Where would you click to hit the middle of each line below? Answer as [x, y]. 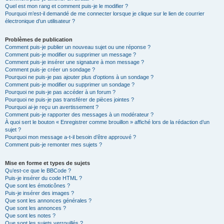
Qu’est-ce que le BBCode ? [38, 170]
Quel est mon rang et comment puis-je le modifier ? [66, 6]
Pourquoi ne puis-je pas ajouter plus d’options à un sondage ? [79, 77]
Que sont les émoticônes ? [37, 185]
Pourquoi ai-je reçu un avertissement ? [52, 107]
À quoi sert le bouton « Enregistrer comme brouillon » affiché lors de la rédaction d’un [107, 122]
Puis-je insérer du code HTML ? [43, 178]
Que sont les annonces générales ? [48, 200]
